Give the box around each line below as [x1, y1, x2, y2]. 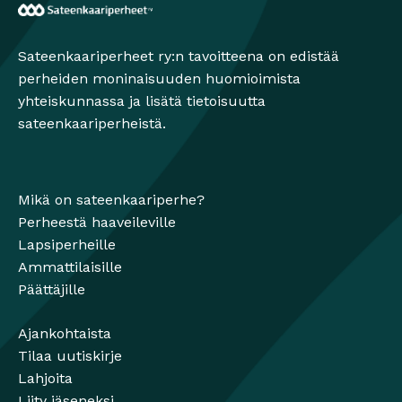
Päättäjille [18, 281, 85, 299]
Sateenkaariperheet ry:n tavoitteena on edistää [18, 48, 339, 66]
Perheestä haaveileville [18, 214, 176, 232]
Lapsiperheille [18, 236, 116, 254]
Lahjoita [18, 370, 73, 388]
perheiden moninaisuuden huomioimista [18, 70, 301, 88]
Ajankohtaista [18, 325, 111, 343]
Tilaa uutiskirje [18, 347, 122, 365]
